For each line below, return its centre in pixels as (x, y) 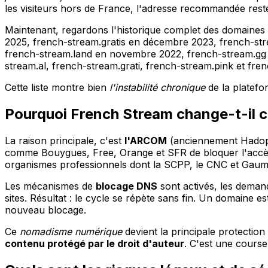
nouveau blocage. (45, 210)
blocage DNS (127, 186)
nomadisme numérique (71, 232)
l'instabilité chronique (157, 88)
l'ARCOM (146, 141)
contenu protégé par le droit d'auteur (95, 244)
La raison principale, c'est (65, 141)
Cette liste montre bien (57, 88)
